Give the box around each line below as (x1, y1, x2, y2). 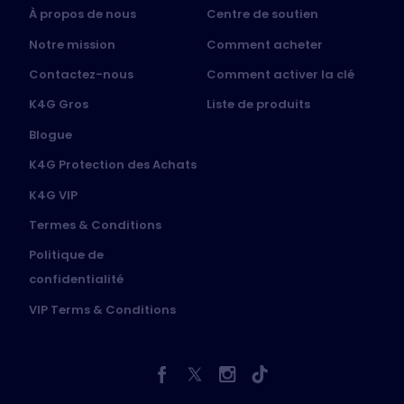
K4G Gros (29, 96, 88, 114)
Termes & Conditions (29, 216, 161, 234)
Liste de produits (207, 96, 310, 114)
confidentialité (29, 271, 124, 289)
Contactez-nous (29, 66, 133, 83)
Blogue (29, 125, 72, 143)
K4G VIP (29, 186, 78, 204)
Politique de (29, 246, 104, 264)
